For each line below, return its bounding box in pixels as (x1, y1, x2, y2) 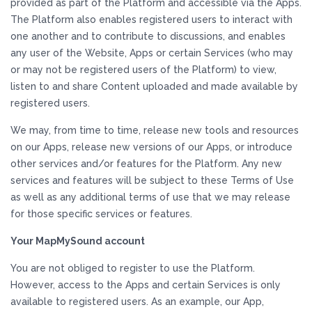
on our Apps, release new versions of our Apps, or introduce (10, 141, 292, 153)
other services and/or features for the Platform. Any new (10, 158, 282, 169)
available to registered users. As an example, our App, (10, 296, 264, 307)
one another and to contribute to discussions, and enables (10, 31, 286, 42)
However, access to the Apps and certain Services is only (10, 279, 281, 290)
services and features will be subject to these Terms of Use (10, 175, 294, 186)
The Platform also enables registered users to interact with (10, 14, 292, 25)
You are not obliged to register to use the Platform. (10, 263, 255, 274)
